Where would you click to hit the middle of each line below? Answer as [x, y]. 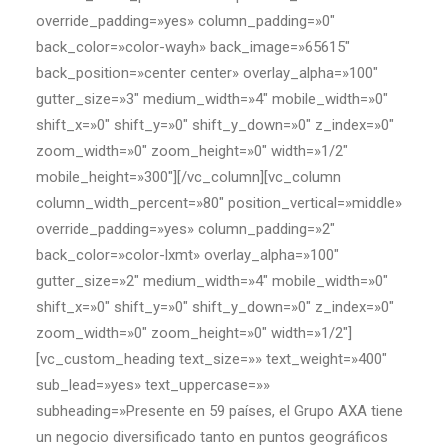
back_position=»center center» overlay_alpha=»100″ [207, 73]
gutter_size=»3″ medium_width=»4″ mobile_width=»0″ [212, 99]
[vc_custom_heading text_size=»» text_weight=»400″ [211, 359]
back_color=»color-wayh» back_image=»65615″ [193, 47]
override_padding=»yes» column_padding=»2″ [185, 229]
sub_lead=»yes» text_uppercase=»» [153, 385]
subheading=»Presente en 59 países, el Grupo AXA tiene [219, 411]
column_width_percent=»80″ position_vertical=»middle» [219, 203]
